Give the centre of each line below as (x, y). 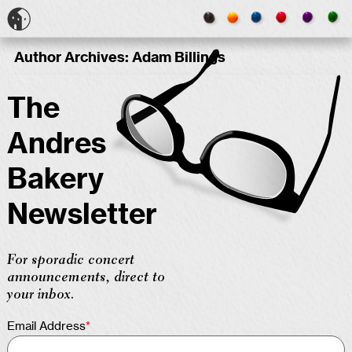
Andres (57, 144)
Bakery (55, 180)
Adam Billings (178, 58)
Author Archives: (73, 58)
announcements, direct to (86, 279)
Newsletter (82, 215)
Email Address (46, 327)
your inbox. (41, 296)
